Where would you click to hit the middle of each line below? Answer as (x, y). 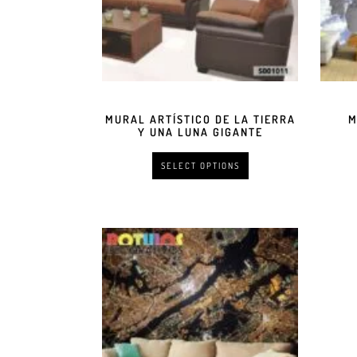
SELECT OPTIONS (200, 166)
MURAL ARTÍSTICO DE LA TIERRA (200, 120)
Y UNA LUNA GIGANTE (200, 132)
